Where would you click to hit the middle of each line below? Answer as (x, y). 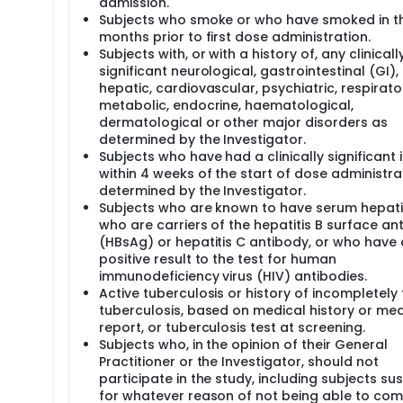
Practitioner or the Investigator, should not (239, 362)
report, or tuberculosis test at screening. (232, 327)
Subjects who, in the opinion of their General (243, 345)
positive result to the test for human (218, 259)
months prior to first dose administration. (235, 37)
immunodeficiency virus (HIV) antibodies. (233, 276)
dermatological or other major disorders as (243, 122)
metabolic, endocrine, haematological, (226, 105)
